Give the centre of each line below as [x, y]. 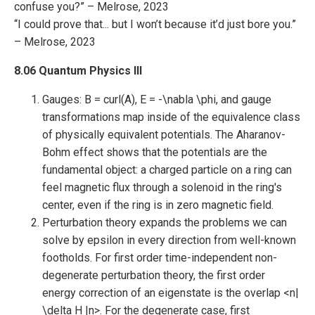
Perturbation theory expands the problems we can [165, 223]
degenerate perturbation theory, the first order [154, 275]
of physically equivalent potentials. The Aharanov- [164, 135]
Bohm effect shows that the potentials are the [155, 152]
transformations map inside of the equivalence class [171, 117]
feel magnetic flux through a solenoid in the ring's [162, 187]
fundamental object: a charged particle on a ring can [167, 170]
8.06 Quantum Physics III [78, 71]
